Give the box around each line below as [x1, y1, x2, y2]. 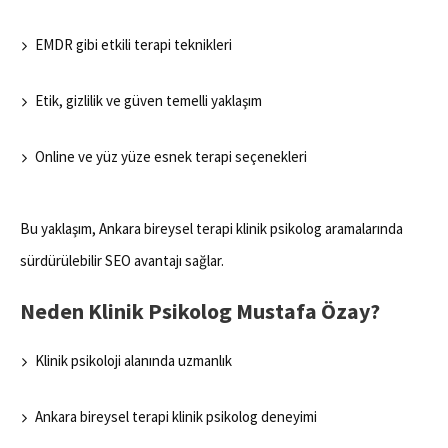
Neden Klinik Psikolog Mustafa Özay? [20, 297, 380, 326]
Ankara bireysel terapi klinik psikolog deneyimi [35, 407, 317, 427]
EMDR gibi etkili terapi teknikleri [35, 35, 232, 55]
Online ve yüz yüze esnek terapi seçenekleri [35, 147, 307, 167]
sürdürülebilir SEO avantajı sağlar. [20, 251, 224, 271]
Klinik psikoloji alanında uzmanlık [35, 351, 232, 371]
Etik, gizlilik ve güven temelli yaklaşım [35, 91, 262, 111]
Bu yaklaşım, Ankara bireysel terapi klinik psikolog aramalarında [20, 219, 403, 239]
